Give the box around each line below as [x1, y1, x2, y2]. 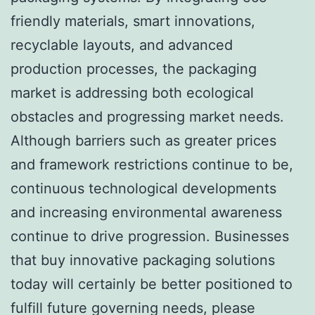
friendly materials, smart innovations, [11, 12, 255, 30]
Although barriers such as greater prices [11, 131, 276, 149]
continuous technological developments [11, 179, 276, 197]
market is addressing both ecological [11, 84, 254, 101]
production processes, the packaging [11, 60, 257, 77]
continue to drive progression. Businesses [11, 227, 289, 245]
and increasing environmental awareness [11, 203, 282, 221]
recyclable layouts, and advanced [11, 36, 233, 53]
